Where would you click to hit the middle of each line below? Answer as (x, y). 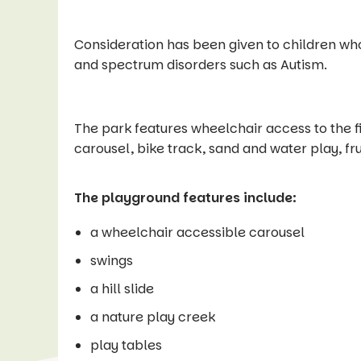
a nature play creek (153, 317)
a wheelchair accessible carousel (197, 233)
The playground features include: (185, 198)
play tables (126, 346)
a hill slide (122, 289)
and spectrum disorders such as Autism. (201, 65)
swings (112, 261)
